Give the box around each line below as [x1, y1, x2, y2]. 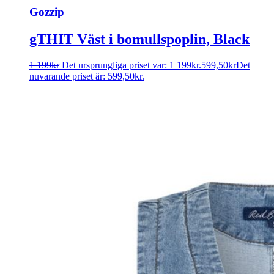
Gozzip [29, 6, 64, 19]
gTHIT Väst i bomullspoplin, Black [29, 31, 250, 48]
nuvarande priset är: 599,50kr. [29, 71, 144, 82]
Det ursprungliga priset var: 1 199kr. [62, 60, 201, 71]
